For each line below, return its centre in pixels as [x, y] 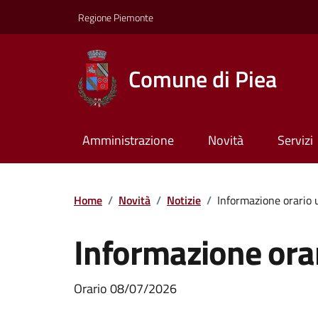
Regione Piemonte [116, 17]
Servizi [295, 141]
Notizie [184, 200]
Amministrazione [128, 141]
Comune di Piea [202, 78]
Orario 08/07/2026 [125, 288]
